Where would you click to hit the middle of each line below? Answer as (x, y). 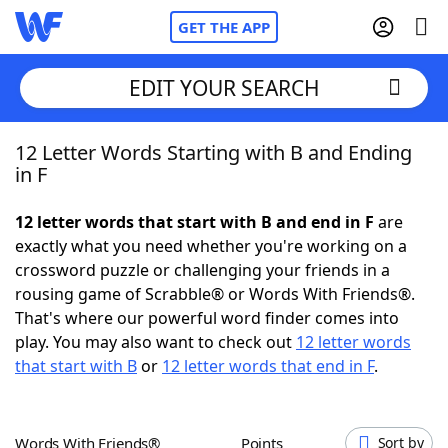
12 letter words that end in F (268, 366)
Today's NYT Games (131, 370)
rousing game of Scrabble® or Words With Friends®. (215, 294)
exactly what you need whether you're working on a (211, 246)
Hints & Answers (270, 370)
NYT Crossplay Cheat (133, 260)
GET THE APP (224, 27)
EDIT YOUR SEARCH (224, 87)
